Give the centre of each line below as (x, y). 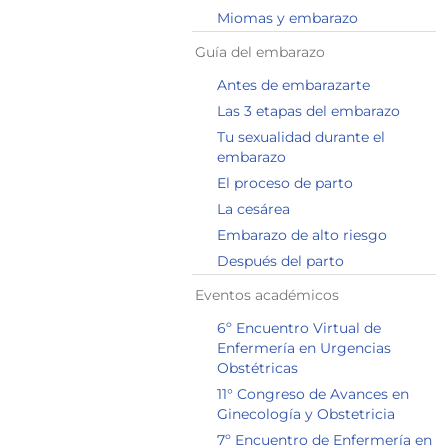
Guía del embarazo (260, 52)
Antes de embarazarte (293, 85)
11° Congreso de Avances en (313, 394)
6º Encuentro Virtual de (299, 328)
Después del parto (280, 261)
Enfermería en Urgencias (304, 348)
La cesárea (253, 209)
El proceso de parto (285, 183)
